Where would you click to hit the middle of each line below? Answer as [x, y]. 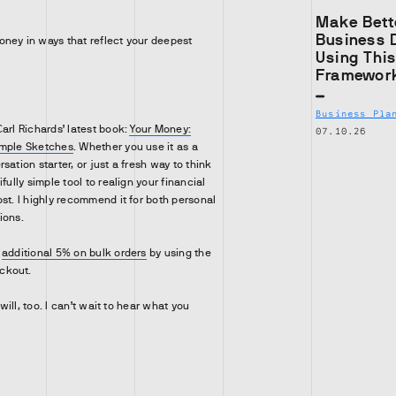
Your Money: [160, 129]
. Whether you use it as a [135, 147]
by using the [179, 253]
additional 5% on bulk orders [74, 253]
